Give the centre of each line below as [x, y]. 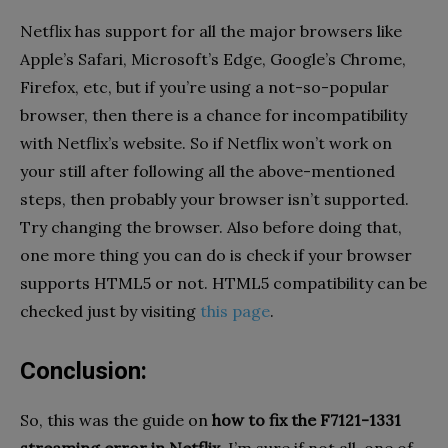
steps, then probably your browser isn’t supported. [214, 199]
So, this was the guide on [116, 420]
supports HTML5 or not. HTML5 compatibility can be [223, 283]
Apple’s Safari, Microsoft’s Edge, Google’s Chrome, [213, 59]
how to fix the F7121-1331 [306, 420]
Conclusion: [83, 371]
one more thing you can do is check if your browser [216, 255]
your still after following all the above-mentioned [207, 171]
